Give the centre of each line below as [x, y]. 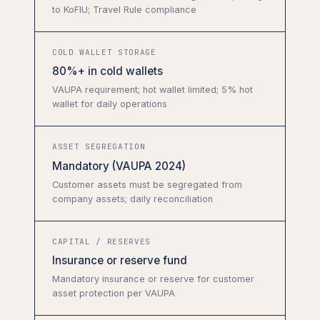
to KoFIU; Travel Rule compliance [124, 10]
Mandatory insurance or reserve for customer [153, 279]
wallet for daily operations [110, 104]
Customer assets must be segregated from [147, 184]
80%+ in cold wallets [107, 71]
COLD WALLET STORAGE [104, 52]
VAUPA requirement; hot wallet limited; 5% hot [152, 90]
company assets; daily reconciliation [132, 199]
